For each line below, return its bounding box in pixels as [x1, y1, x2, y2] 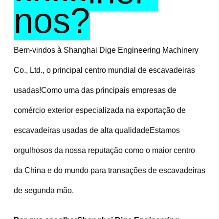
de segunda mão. [13, 186, 74, 195]
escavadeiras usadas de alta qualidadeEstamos [13, 126, 180, 134]
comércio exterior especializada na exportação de [13, 106, 186, 114]
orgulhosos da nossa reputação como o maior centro [13, 146, 195, 154]
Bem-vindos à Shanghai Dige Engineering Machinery [13, 45, 198, 54]
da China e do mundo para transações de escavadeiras [13, 166, 205, 175]
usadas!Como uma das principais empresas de [13, 86, 176, 94]
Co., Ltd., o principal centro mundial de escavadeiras [13, 66, 195, 74]
